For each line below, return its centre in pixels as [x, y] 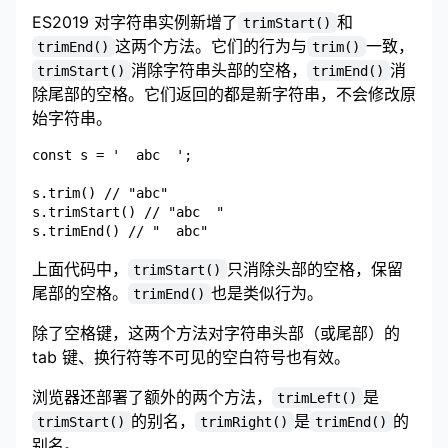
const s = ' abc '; [112, 154]
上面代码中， [80, 268]
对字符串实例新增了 [163, 21]
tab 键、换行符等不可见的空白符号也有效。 [191, 356]
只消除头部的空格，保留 [314, 268]
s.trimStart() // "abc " [128, 211]
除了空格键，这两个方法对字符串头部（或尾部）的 [216, 332]
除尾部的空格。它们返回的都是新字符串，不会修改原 [224, 93]
